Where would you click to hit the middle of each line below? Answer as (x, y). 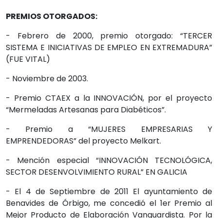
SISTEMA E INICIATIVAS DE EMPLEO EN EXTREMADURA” (109, 48)
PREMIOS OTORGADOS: (52, 17)
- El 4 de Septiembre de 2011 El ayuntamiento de (109, 192)
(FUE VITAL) (28, 59)
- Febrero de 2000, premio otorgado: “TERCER (109, 36)
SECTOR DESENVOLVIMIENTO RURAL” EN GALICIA (97, 172)
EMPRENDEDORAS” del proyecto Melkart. (83, 141)
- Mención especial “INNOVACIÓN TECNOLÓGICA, (109, 161)
